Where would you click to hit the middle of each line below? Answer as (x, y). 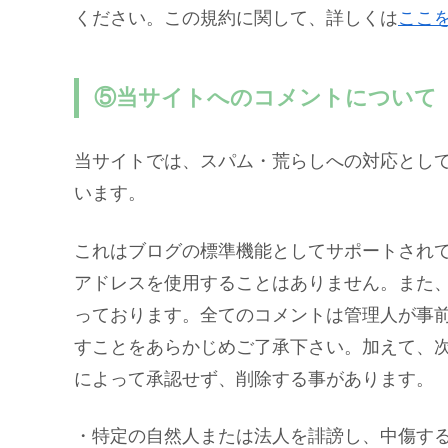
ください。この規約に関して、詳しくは (236, 18)
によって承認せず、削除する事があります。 (254, 378)
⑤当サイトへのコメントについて (266, 97)
